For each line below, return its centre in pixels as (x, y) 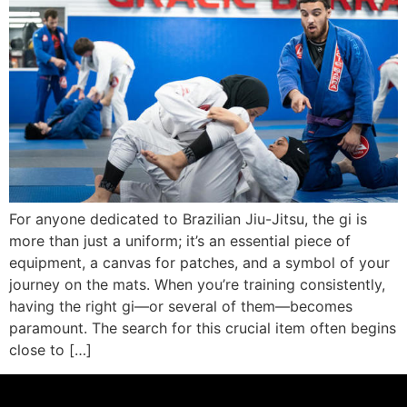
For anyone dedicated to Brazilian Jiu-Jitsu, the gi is (188, 219)
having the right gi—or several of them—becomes (181, 307)
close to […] (50, 350)
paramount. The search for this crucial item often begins (203, 328)
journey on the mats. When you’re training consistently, (197, 285)
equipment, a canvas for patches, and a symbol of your (199, 263)
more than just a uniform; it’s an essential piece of (180, 241)
